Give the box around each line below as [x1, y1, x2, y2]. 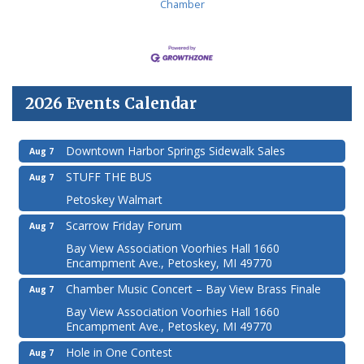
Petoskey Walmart [66, 192, 162, 208]
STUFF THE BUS [66, 169, 152, 185]
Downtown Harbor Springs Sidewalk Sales [66, 143, 285, 159]
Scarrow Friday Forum [66, 218, 182, 234]
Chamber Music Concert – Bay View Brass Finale [66, 281, 321, 297]
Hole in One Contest [66, 344, 172, 361]
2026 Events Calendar [25, 93, 197, 114]
